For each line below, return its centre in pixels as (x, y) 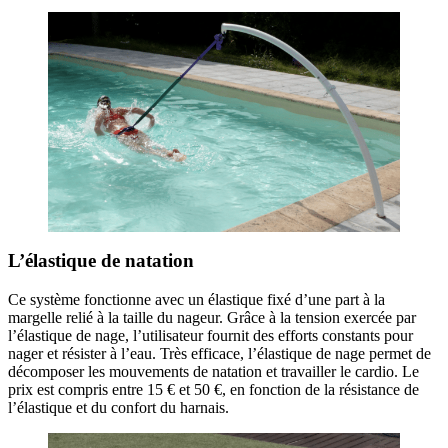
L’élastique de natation (101, 261)
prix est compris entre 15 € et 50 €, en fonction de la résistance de (213, 390)
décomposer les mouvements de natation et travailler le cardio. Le (213, 372)
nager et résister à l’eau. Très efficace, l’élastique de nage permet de (219, 354)
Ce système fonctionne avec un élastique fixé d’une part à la (196, 300)
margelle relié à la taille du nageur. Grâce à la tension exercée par (212, 318)
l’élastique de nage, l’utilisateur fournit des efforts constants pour (210, 336)
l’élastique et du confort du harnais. (118, 408)
